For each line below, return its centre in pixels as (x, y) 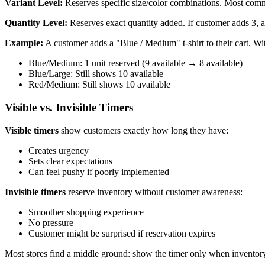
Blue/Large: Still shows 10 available (96, 74)
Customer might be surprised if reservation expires (122, 233)
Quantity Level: (36, 23)
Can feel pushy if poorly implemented (99, 172)
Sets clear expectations (70, 161)
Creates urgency (59, 150)
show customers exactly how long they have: (143, 130)
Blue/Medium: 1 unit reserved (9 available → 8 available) (135, 63)
